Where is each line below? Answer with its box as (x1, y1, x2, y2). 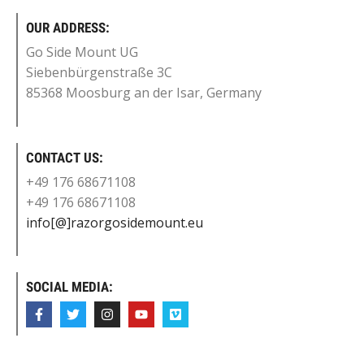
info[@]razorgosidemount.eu (26, 213, 203, 232)
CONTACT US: (26, 149, 103, 166)
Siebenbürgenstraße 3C (26, 63, 172, 81)
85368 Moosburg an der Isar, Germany (26, 83, 262, 102)
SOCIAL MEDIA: (26, 279, 113, 296)
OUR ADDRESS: (26, 19, 110, 36)
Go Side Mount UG (26, 42, 138, 61)
